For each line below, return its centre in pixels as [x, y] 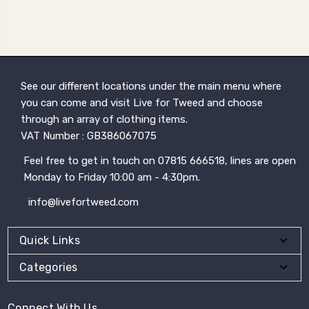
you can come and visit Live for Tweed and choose [142, 102]
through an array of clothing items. [104, 119]
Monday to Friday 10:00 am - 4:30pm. [112, 177]
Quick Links [50, 240]
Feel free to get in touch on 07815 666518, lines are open [160, 160]
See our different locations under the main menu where [151, 86]
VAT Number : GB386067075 [89, 136]
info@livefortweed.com [83, 202]
